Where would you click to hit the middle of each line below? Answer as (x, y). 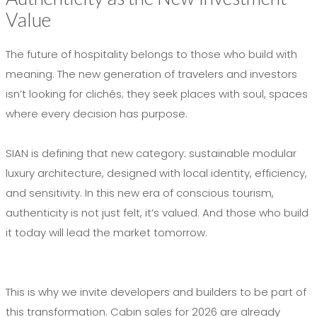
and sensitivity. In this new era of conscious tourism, (140, 192)
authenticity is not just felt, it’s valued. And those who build (157, 212)
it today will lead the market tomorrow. (106, 232)
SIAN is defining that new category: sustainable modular (151, 153)
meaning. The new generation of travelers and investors (151, 74)
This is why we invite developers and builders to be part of (156, 292)
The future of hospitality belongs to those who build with (151, 54)
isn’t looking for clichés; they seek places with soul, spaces (157, 93)
